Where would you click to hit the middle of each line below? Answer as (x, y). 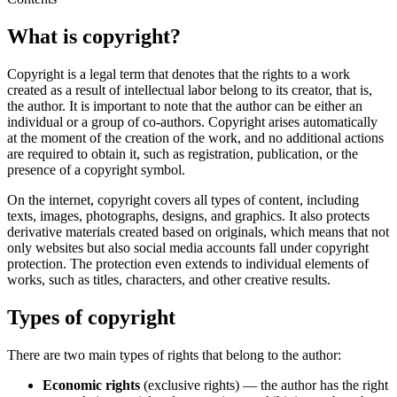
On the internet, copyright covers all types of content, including (183, 199)
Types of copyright (91, 317)
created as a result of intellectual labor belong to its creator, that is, (190, 90)
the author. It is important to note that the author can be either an (185, 105)
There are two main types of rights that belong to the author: (174, 354)
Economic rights (91, 385)
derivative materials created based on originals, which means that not (198, 231)
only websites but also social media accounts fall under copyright (188, 247)
